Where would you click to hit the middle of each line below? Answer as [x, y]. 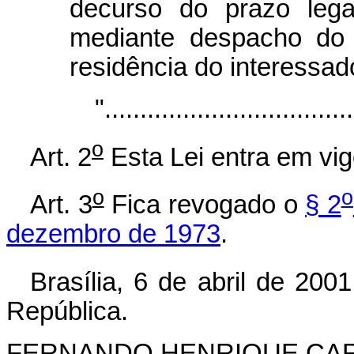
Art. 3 [61, 205]
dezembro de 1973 [113, 234]
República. [67, 312]
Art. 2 [61, 157]
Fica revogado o [205, 205]
